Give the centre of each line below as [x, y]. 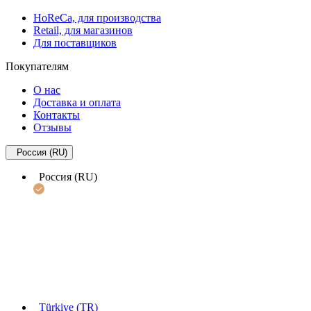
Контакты [57, 115]
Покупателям [37, 67]
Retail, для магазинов [83, 31]
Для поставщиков [75, 43]
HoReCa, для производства [97, 18]
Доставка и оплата [77, 103]
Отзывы [52, 128]
